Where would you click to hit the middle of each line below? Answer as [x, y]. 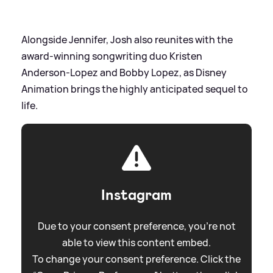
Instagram [136, 195]
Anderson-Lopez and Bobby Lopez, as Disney [124, 72]
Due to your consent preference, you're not [136, 226]
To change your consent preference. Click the [136, 259]
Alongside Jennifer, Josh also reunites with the [127, 39]
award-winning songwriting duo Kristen [112, 56]
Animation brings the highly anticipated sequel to [135, 89]
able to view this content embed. [136, 242]
